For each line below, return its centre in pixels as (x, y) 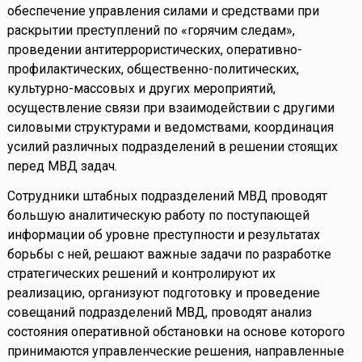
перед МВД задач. (62, 166)
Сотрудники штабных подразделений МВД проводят (167, 196)
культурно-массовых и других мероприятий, (141, 89)
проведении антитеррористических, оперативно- (154, 50)
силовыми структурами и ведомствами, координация (170, 128)
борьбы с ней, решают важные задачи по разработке (169, 255)
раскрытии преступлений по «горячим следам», (151, 31)
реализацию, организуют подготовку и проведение (163, 293)
